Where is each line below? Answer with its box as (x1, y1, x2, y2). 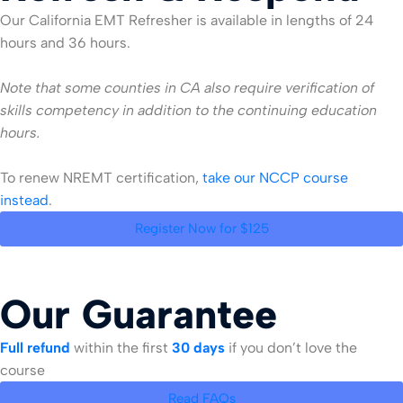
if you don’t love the (225, 339, 357, 357)
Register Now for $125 (134, 220, 269, 237)
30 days (172, 339, 225, 357)
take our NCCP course (202, 169, 348, 187)
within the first (70, 339, 172, 357)
